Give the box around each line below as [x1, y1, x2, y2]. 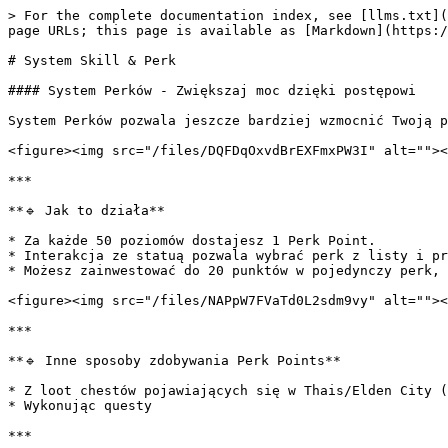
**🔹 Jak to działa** [8, 203, 165, 218]
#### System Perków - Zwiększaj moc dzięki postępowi [8, 83, 416, 98]
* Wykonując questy [8, 398, 152, 413]
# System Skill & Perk [8, 53, 176, 68]
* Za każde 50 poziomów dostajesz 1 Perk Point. [8, 233, 376, 248]
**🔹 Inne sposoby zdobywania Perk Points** [8, 353, 341, 368]
